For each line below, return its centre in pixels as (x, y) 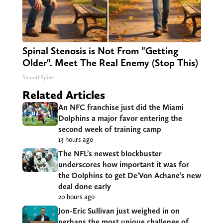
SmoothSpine (38, 77)
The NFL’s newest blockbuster (110, 153)
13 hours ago (75, 139)
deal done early (84, 186)
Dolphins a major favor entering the (120, 118)
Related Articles (63, 95)
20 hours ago (76, 196)
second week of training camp (110, 129)
